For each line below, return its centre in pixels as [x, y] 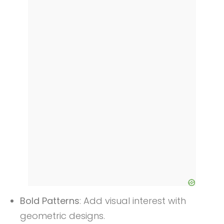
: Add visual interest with [133, 201]
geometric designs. [62, 216]
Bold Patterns [50, 201]
